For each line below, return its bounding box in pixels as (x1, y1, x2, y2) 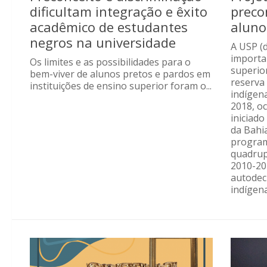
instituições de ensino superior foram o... (30, 79, 212, 92)
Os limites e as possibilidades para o (30, 55, 191, 69)
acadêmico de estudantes (30, 17, 188, 36)
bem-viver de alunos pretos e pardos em (30, 67, 210, 80)
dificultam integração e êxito (30, 2, 207, 20)
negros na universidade (30, 33, 176, 51)
